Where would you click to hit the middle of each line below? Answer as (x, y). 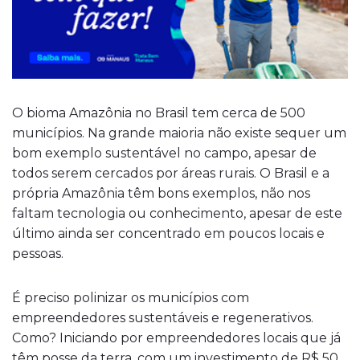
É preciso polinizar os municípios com (131, 298)
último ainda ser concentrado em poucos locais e (168, 233)
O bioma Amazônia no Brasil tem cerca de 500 (159, 113)
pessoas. (39, 254)
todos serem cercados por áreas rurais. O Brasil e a (171, 173)
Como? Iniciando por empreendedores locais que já (176, 338)
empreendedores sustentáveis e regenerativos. (163, 318)
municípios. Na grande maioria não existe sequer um (179, 133)
